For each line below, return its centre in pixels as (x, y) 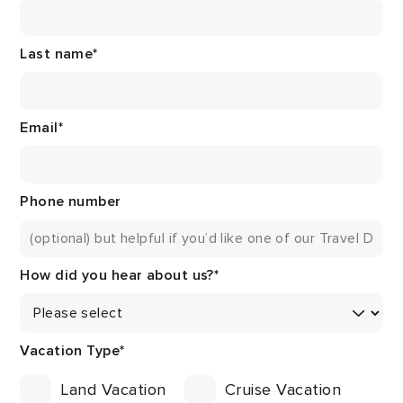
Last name (57, 54)
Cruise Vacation (283, 390)
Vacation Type (70, 350)
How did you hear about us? (117, 275)
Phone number (71, 201)
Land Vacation (113, 390)
